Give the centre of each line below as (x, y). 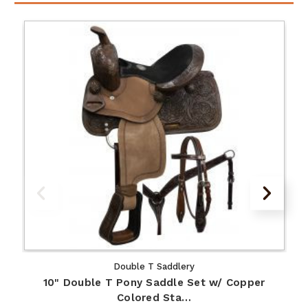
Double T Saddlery (154, 267)
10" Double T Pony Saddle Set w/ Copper (154, 283)
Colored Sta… (154, 298)
